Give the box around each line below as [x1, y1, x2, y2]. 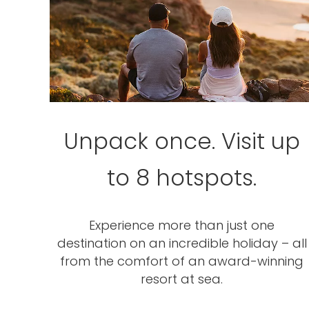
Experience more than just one [89, 217, 275, 234]
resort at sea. [141, 270, 223, 288]
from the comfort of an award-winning [60, 252, 304, 270]
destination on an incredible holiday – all [57, 235, 307, 252]
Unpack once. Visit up [63, 126, 300, 157]
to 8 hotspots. [107, 162, 257, 193]
